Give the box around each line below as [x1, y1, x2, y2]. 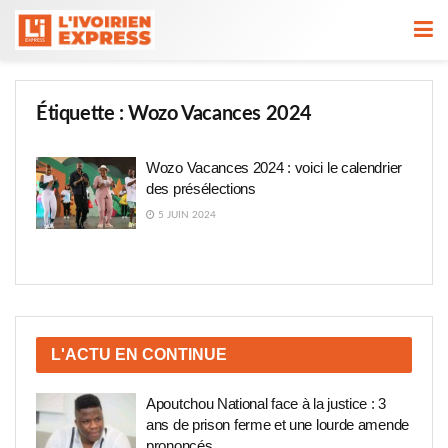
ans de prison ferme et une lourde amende [146, 415, 409, 433]
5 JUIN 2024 [155, 210, 216, 220]
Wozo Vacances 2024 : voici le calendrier [146, 159, 402, 176]
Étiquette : [36, 104, 129, 124]
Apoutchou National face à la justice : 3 [146, 394, 386, 412]
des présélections [146, 180, 256, 197]
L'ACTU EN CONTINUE [51, 345, 227, 363]
